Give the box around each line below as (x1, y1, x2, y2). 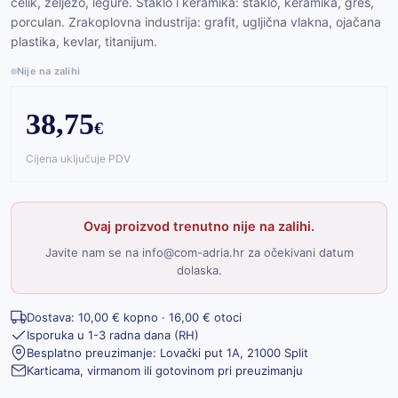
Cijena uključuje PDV (26, 151, 131, 165)
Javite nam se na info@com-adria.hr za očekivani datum (44, 244, 354, 259)
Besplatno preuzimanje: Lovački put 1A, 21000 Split (27, 345, 308, 360)
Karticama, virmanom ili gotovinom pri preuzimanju (27, 362, 303, 378)
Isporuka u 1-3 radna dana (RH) (27, 327, 199, 342)
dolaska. (176, 262, 222, 277)
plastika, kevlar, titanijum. (11, 33, 157, 49)
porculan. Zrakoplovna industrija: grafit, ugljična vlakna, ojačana (11, 13, 381, 29)
